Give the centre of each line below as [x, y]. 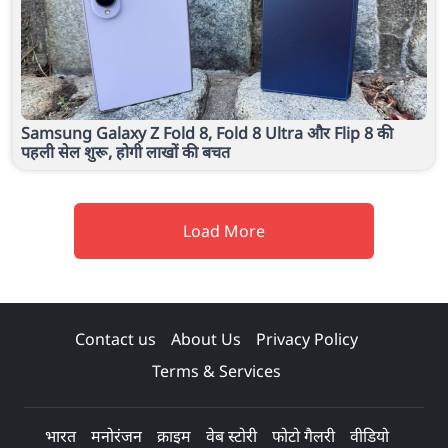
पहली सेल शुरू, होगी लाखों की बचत [125, 151]
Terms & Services [216, 370]
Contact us [115, 338]
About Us [206, 338]
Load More [224, 230]
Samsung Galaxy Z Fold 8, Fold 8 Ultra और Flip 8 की [207, 132]
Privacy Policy [307, 338]
